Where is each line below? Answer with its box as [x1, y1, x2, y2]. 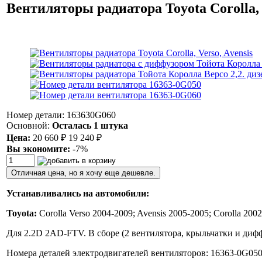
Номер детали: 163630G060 [6, 109, 116, 120]
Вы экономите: [6, 143, 70, 154]
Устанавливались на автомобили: [6, 188, 149, 198]
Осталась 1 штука [52, 120, 128, 130]
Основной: [6, 120, 52, 130]
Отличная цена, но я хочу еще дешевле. [11, 168, 156, 177]
